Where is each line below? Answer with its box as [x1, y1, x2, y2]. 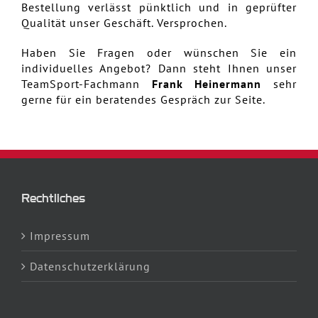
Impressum [30, 228, 90, 243]
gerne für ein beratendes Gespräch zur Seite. [21, 92, 265, 106]
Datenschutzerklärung [30, 258, 150, 273]
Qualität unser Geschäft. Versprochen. [21, 15, 227, 30]
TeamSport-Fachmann [21, 76, 152, 91]
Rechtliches [21, 190, 85, 206]
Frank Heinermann [151, 76, 262, 91]
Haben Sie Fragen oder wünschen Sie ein [21, 45, 297, 60]
